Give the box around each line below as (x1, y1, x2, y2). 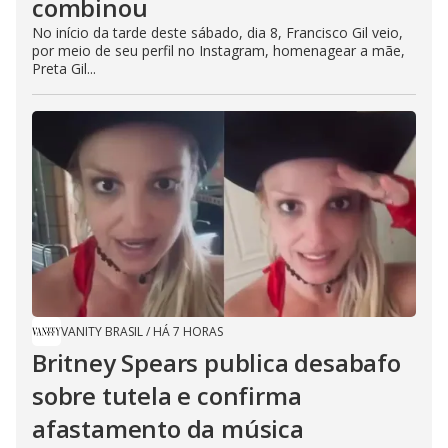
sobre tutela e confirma (32, 379, 302, 412)
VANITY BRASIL (61, 323, 143, 340)
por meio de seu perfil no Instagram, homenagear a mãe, (32, 41, 405, 60)
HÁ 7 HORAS (153, 323, 223, 340)
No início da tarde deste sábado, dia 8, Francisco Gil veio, (32, 23, 403, 42)
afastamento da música (32, 412, 304, 445)
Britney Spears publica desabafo (32, 346, 401, 379)
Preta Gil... (32, 59, 96, 78)
